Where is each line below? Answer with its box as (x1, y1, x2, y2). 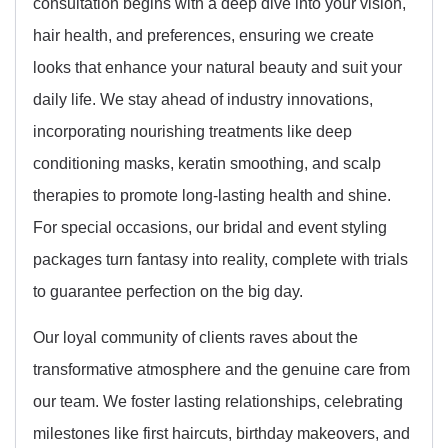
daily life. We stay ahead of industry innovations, (33, 89, 373, 108)
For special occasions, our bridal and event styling (33, 217, 387, 236)
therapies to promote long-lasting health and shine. (33, 185, 391, 204)
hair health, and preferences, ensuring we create (33, 25, 374, 44)
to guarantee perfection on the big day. (33, 281, 303, 300)
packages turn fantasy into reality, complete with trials (33, 249, 408, 268)
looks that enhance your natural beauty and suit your (33, 57, 402, 76)
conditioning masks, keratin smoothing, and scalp (33, 153, 381, 172)
